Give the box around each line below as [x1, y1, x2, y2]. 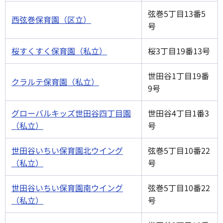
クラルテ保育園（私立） [11, 76, 99, 88]
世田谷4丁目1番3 [148, 107, 209, 119]
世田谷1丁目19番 [148, 70, 209, 82]
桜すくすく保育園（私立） [11, 45, 107, 57]
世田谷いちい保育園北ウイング [11, 144, 123, 157]
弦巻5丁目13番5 [148, 7, 206, 20]
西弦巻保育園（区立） [11, 13, 91, 26]
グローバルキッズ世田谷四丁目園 [11, 107, 131, 119]
